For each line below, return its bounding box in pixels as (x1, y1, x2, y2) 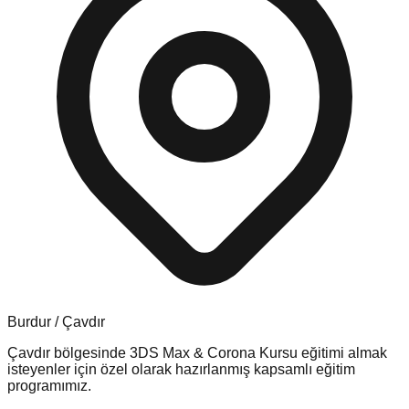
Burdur (7, 313, 51, 330)
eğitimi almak (298, 344, 387, 361)
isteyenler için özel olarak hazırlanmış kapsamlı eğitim (7, 361, 355, 377)
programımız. (7, 377, 91, 393)
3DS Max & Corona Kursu (130, 344, 298, 361)
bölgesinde (50, 344, 130, 361)
